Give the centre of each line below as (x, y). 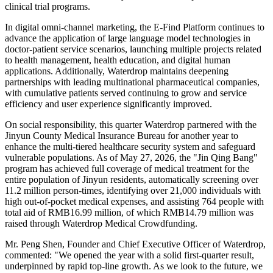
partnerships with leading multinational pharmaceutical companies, (132, 82)
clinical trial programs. (48, 7)
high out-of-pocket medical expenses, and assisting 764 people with (134, 202)
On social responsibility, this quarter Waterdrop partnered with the (131, 125)
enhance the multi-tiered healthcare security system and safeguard (130, 147)
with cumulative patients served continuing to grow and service (126, 93)
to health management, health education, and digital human (118, 60)
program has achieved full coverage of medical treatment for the (127, 169)
